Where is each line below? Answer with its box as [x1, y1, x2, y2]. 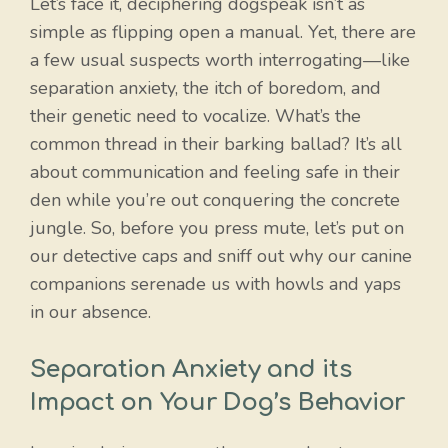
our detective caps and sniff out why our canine [30, 244, 412, 269]
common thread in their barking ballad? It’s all [30, 132, 402, 157]
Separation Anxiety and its [30, 356, 352, 384]
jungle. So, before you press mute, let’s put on [30, 216, 404, 241]
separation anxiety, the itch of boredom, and [30, 76, 381, 101]
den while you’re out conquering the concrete [30, 188, 400, 213]
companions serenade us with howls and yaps [30, 272, 401, 297]
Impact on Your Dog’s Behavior [30, 389, 406, 417]
